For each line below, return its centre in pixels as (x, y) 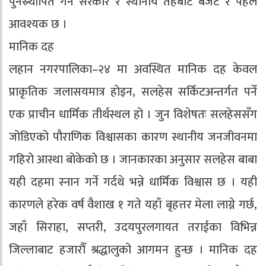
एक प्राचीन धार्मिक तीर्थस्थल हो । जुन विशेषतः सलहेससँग (133, 114)
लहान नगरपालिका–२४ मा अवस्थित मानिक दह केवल (133, 69)
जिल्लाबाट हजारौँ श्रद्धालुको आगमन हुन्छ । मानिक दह (133, 250)
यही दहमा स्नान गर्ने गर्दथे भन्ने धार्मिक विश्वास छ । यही (133, 182)
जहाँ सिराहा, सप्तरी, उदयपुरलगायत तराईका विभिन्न (133, 227)
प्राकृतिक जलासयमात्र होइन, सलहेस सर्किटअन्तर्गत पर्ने (133, 92)
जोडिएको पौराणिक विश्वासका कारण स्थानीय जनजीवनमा (133, 137)
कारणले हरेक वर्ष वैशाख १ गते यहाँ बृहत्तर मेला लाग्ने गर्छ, (133, 205)
